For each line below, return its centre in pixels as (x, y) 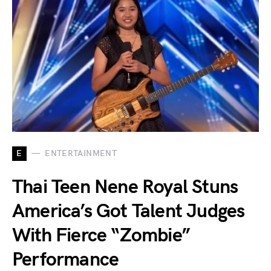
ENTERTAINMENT (81, 154)
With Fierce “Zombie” (101, 235)
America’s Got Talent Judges (129, 211)
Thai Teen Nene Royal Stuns (125, 187)
